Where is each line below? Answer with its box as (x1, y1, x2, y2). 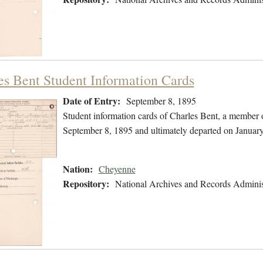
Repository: (62, 177, 109, 191)
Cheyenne (98, 163, 136, 176)
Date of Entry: (62, 94, 120, 108)
